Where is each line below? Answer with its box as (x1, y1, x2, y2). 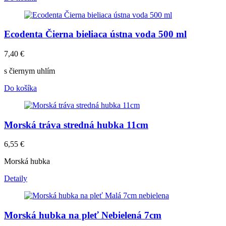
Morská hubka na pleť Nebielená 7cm (4, 210, 161, 221)
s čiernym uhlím (4, 67, 55, 76)
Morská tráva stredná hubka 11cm (4, 119, 148, 130)
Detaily (4, 174, 27, 183)
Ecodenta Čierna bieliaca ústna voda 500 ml (4, 29, 187, 40)
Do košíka (4, 84, 37, 93)
